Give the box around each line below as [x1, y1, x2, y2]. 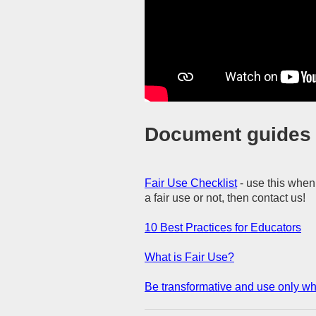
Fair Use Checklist [145, 177, 237, 190]
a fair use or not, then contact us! [145, 192, 305, 205]
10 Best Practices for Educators [145, 221, 301, 234]
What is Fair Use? [145, 251, 234, 264]
